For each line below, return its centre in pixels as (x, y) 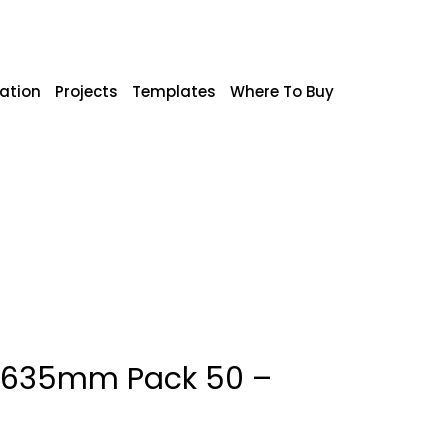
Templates (174, 91)
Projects (86, 91)
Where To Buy (282, 91)
